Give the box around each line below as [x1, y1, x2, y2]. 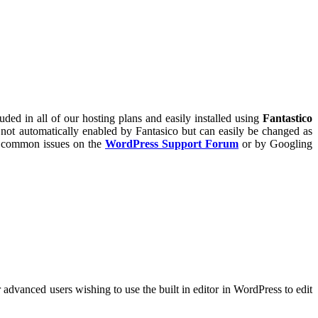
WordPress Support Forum [105, 137, 238, 150]
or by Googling [238, 137, 312, 150]
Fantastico [263, 111, 312, 124]
